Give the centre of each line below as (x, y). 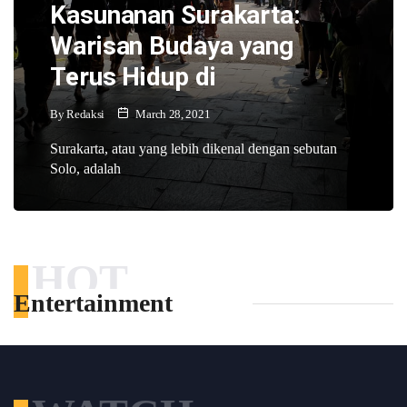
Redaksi (86, 114)
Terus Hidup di (133, 76)
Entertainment (93, 303)
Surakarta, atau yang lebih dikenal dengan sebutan (194, 148)
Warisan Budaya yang (172, 45)
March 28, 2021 (172, 114)
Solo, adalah (85, 168)
